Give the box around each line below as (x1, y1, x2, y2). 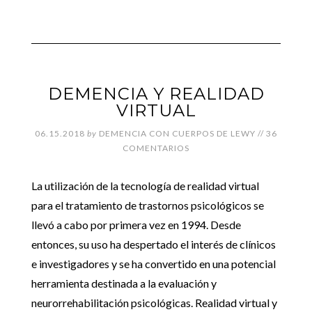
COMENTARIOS (123, 143, 189, 153)
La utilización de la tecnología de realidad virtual (31, 179, 259, 192)
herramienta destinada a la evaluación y (31, 276, 217, 290)
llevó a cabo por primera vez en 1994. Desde (31, 218, 241, 231)
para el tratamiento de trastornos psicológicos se (31, 198, 264, 212)
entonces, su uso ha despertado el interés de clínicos (31, 237, 276, 251)
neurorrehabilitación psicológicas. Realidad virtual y (31, 296, 277, 309)
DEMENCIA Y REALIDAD (47, 84, 265, 104)
